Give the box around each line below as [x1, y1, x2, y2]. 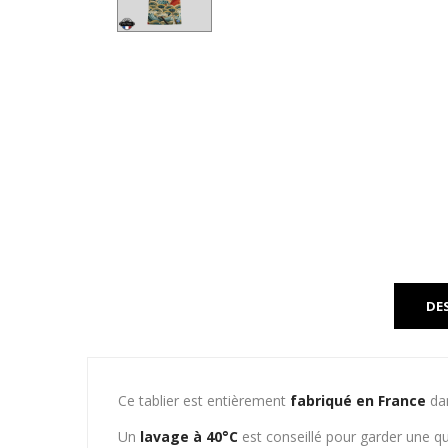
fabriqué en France [290, 391, 426, 410]
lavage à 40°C [140, 427, 238, 446]
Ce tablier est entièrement [118, 391, 290, 410]
